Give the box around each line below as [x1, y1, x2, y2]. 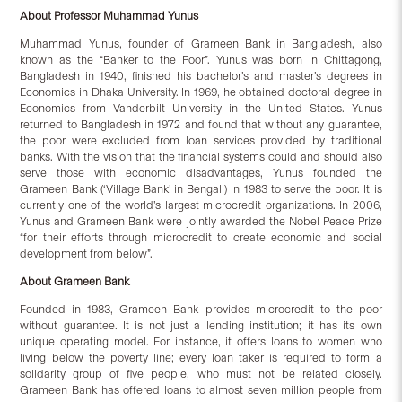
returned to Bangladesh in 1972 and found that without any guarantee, [20, 118, 382, 132]
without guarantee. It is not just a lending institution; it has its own [20, 319, 382, 333]
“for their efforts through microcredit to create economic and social [20, 231, 382, 245]
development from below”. [20, 247, 153, 261]
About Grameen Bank [20, 275, 130, 289]
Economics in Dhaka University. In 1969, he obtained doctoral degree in [20, 85, 382, 100]
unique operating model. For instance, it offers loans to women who [20, 335, 382, 349]
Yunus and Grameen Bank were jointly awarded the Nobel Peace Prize [20, 214, 382, 229]
